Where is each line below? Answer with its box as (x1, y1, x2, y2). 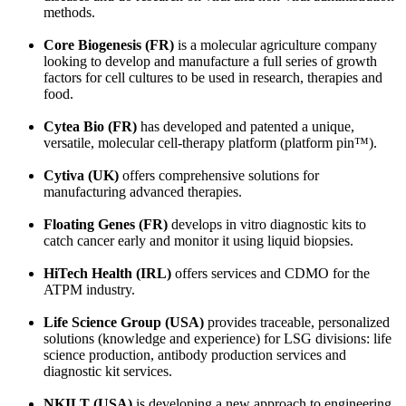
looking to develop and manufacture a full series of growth (43, 53, 377, 69)
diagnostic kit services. (43, 362, 172, 379)
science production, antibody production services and (43, 346, 346, 362)
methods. (43, 4, 95, 20)
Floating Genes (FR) (43, 216, 171, 232)
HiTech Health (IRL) (43, 265, 175, 281)
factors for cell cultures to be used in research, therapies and (43, 69, 382, 85)
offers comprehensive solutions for (122, 167, 319, 183)
